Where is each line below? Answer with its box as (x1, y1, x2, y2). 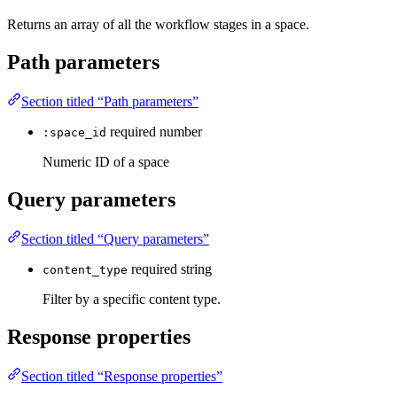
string (181, 261, 212, 276)
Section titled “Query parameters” (21, 230, 209, 246)
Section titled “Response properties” (21, 368, 222, 384)
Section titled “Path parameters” (21, 94, 198, 110)
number (160, 124, 202, 140)
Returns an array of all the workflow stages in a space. (7, 17, 309, 33)
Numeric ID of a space (43, 154, 169, 170)
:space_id (43, 126, 106, 140)
